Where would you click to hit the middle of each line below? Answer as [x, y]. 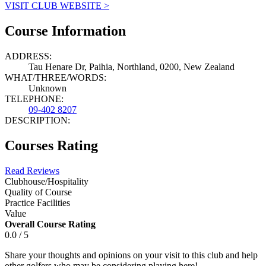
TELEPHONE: [34, 99]
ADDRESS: [28, 56]
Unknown [47, 88]
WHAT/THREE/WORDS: [56, 77]
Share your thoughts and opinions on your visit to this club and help [131, 255]
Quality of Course [38, 192]
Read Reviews [32, 170]
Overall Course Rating [50, 224]
